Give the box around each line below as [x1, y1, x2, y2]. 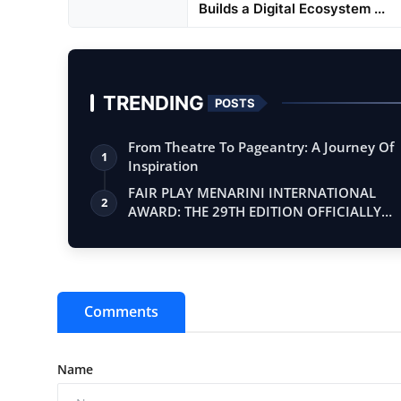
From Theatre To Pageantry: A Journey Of [128, 138, 394, 157]
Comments [84, 302, 158, 322]
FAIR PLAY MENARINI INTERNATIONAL [128, 183, 376, 202]
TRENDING [103, 90, 204, 115]
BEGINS [128, 221, 176, 240]
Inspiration [128, 157, 199, 175]
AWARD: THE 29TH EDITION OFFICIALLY [128, 202, 381, 221]
